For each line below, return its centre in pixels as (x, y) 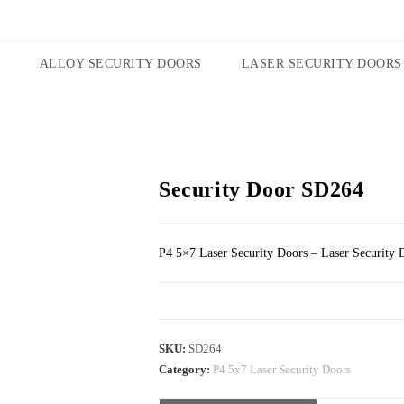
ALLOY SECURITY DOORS (120, 64)
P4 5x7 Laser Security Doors (282, 369)
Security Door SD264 (262, 189)
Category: (186, 369)
